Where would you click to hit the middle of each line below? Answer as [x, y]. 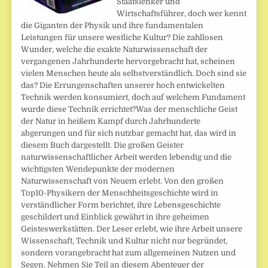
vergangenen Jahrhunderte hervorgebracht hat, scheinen [128, 61]
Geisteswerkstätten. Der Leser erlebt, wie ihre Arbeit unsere [132, 229]
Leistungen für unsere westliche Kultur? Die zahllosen [122, 37]
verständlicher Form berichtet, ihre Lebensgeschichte [121, 205]
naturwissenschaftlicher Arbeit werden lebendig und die [127, 157]
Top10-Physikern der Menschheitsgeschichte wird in [120, 193]
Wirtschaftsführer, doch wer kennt [182, 13]
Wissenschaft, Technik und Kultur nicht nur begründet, [124, 240]
